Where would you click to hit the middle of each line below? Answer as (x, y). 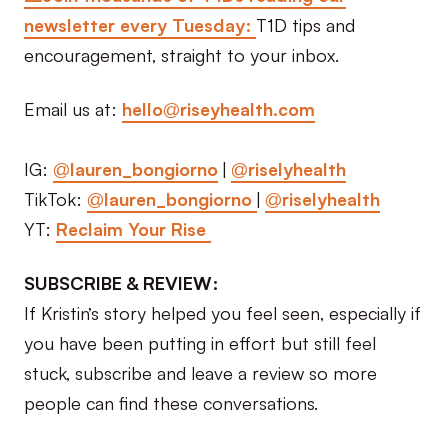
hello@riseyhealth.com (218, 107)
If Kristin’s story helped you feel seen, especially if (222, 311)
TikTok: (55, 197)
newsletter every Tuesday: (140, 23)
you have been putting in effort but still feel (200, 341)
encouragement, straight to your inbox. (181, 53)
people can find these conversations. (171, 401)
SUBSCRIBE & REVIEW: (121, 281)
